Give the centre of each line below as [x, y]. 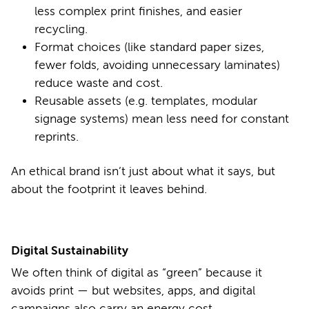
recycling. [61, 29]
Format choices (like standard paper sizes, [149, 47]
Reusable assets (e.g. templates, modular [146, 101]
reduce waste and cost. [99, 83]
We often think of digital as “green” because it [137, 272]
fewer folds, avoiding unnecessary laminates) [157, 65]
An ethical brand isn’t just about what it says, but [143, 171]
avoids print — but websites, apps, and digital [133, 290]
